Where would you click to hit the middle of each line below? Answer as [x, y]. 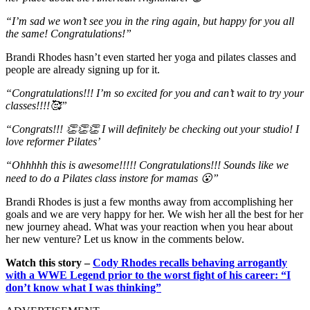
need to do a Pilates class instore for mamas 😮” [112, 179]
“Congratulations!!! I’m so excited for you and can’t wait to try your [155, 93]
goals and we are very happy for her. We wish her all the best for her [154, 215]
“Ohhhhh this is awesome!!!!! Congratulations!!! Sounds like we [147, 165]
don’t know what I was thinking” [83, 288]
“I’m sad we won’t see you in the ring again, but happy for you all [150, 21]
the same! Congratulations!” [69, 34]
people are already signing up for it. [83, 70]
